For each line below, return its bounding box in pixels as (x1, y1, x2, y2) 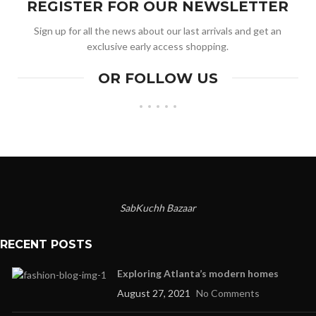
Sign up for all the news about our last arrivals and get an (34, 24, 282, 37)
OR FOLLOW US (98, 69, 218, 87)
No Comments (196, 286, 260, 299)
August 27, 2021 (117, 286, 190, 299)
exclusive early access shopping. (87, 39, 229, 52)
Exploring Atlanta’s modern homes (117, 267, 279, 279)
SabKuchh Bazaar (120, 201, 196, 214)
